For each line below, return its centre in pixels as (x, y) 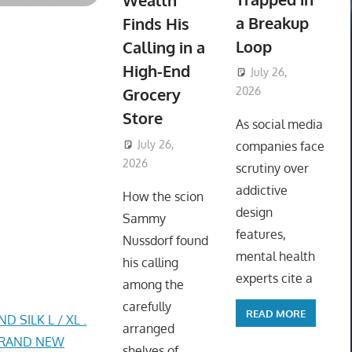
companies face (280, 147)
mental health (275, 257)
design (254, 213)
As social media (279, 125)
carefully (147, 307)
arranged (148, 329)
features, (260, 235)
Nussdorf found (165, 241)
